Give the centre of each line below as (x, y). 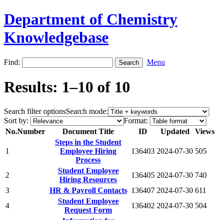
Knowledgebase (56, 38)
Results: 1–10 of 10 (67, 87)
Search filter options (35, 111)
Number (31, 131)
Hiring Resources (88, 179)
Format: (136, 120)
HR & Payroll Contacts (88, 190)
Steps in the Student (88, 142)
